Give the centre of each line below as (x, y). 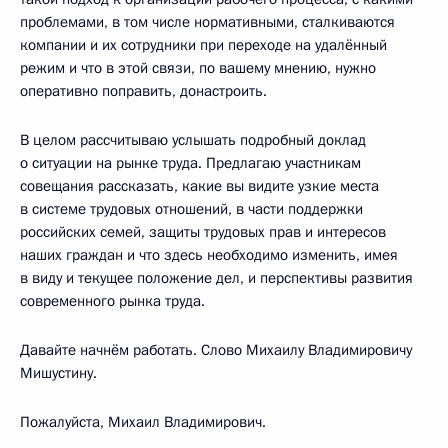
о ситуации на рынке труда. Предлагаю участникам (190, 162)
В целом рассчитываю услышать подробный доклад (193, 139)
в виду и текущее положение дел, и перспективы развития (216, 277)
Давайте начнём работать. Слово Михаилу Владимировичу (216, 349)
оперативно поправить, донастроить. (143, 90)
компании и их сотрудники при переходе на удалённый (203, 44)
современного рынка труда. (112, 300)
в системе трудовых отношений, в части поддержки (191, 208)
